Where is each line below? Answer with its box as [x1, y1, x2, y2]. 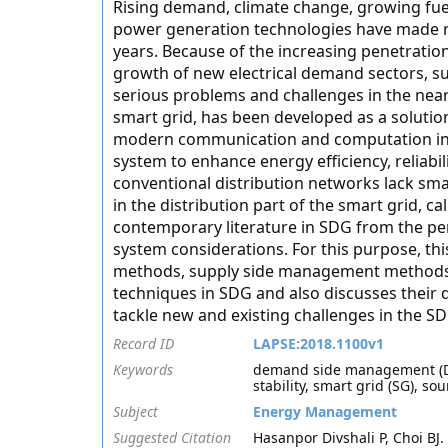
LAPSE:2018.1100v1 [253, 334, 384, 353]
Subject [113, 402, 158, 421]
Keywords [113, 360, 173, 379]
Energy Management [253, 402, 397, 421]
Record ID [113, 334, 174, 353]
